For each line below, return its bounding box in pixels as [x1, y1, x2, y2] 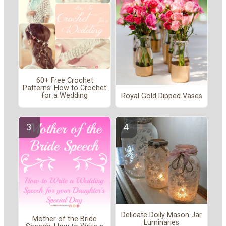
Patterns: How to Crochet [23, 83, 106, 92]
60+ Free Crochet [36, 76, 93, 85]
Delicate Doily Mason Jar [121, 210, 202, 219]
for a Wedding [41, 91, 88, 100]
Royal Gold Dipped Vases [121, 92, 202, 101]
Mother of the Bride [32, 215, 97, 224]
